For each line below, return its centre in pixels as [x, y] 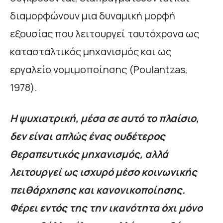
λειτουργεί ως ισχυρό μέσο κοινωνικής [104, 172]
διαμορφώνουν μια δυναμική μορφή [93, 16]
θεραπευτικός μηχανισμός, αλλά [89, 154]
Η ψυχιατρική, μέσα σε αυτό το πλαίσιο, [105, 118]
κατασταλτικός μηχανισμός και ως [91, 52]
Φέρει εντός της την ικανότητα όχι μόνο [106, 208]
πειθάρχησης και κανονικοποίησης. [98, 190]
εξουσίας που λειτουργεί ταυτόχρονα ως [105, 34]
